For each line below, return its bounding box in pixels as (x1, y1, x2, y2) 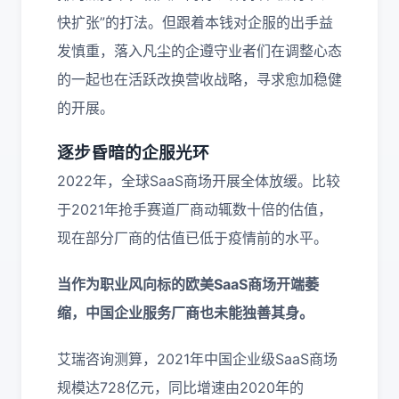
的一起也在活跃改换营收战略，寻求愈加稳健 (57, 70, 342, 88)
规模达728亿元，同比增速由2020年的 (57, 379, 304, 396)
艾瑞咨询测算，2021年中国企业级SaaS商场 (57, 350, 338, 368)
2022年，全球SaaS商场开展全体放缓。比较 (57, 172, 340, 190)
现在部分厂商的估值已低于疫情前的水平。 (57, 229, 328, 247)
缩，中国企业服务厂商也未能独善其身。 (57, 304, 313, 322)
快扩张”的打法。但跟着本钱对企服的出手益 (57, 13, 333, 31)
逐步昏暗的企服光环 (57, 142, 209, 163)
